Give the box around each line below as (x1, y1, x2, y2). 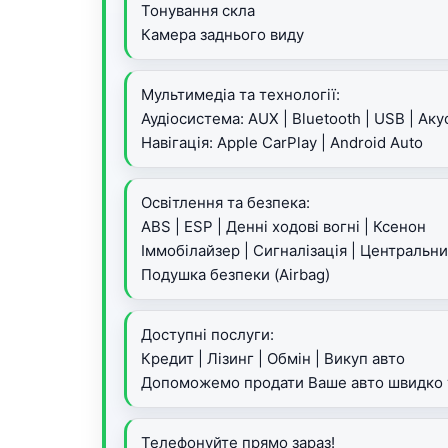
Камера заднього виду (141, 25, 304, 44)
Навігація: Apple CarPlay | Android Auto (141, 133, 423, 152)
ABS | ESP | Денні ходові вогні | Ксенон (141, 217, 426, 236)
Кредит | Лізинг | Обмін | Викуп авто (141, 349, 405, 368)
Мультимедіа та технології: (141, 85, 340, 104)
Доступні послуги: (141, 325, 274, 344)
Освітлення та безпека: (141, 193, 310, 212)
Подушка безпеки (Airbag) (141, 265, 330, 284)
